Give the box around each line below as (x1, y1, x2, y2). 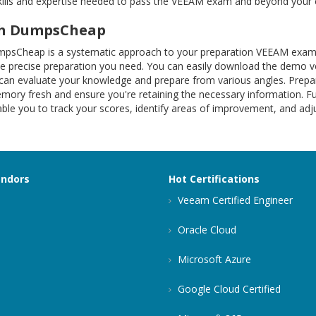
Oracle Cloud (175, 223, 236, 236)
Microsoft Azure (175, 253, 251, 266)
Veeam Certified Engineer (175, 193, 293, 207)
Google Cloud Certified (175, 282, 281, 296)
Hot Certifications (169, 172, 260, 186)
